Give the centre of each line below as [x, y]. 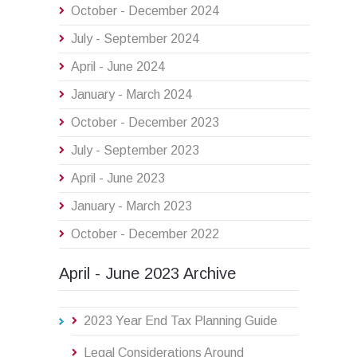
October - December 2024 [145, 11]
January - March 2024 [131, 95]
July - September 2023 [135, 151]
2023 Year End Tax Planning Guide [180, 321]
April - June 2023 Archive [147, 274]
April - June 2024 [118, 67]
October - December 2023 [145, 123]
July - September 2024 [135, 39]
